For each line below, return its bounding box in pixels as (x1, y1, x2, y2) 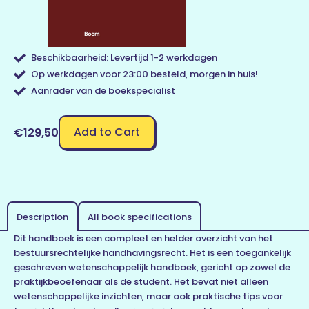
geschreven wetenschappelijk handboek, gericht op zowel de (14, 261, 290, 275)
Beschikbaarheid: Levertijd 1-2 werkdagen (31, 51, 217, 65)
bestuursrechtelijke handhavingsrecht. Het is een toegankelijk (14, 246, 291, 260)
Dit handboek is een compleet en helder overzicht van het (14, 232, 273, 246)
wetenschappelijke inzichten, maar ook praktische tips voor (14, 290, 283, 303)
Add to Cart (74, 124, 140, 141)
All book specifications (88, 210, 192, 224)
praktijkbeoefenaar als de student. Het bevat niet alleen (14, 275, 268, 289)
